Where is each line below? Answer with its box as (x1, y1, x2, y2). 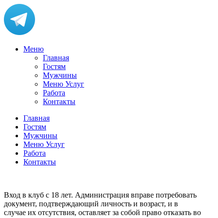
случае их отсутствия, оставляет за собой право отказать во (4, 208, 201, 217)
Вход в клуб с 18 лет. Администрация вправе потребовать (4, 191, 197, 199)
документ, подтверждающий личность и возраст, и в (4, 200, 178, 208)
